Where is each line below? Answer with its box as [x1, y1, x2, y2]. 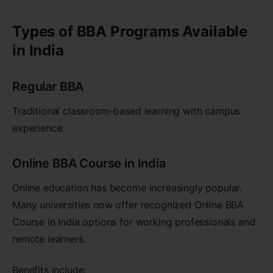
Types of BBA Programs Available [12, 23, 248, 41]
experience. [12, 122, 65, 135]
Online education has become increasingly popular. [12, 182, 243, 194]
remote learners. [12, 233, 86, 246]
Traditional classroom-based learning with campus [12, 105, 241, 118]
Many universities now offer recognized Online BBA [12, 199, 244, 211]
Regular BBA [12, 79, 84, 94]
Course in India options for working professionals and [12, 216, 255, 229]
